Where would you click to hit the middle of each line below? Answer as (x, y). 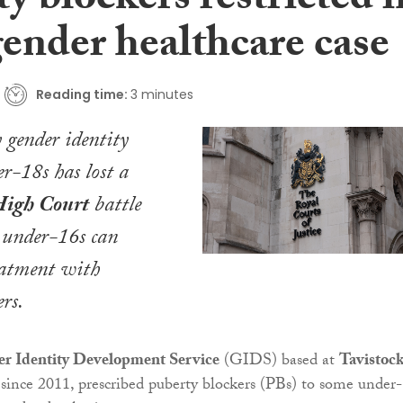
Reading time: (82, 94)
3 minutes (162, 94)
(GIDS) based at (279, 363)
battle (115, 208)
